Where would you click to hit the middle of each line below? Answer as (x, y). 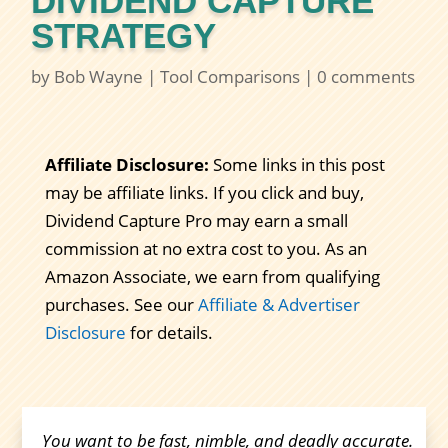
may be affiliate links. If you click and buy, (204, 193)
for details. (169, 333)
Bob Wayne (99, 77)
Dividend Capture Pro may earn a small (196, 221)
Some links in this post (296, 165)
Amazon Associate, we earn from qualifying (212, 277)
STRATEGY (124, 36)
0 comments (366, 77)
